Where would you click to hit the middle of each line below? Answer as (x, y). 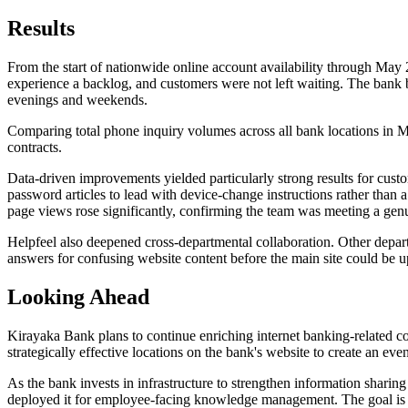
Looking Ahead (78, 296)
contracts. (35, 148)
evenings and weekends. (77, 100)
